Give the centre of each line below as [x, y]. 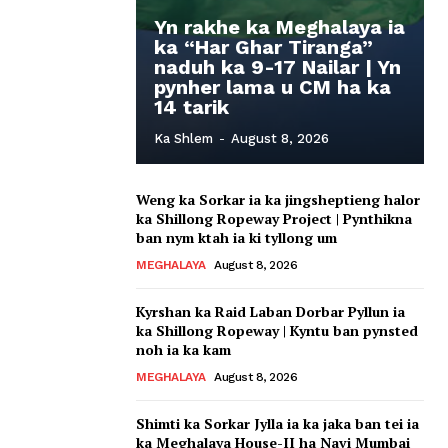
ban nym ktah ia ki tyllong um [236, 237]
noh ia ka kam [183, 349]
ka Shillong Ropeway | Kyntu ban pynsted [277, 330]
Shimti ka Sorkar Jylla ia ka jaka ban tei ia [277, 423]
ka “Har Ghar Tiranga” [263, 46]
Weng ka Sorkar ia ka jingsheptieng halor [278, 199]
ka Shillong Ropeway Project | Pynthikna [274, 218]
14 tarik [191, 106]
